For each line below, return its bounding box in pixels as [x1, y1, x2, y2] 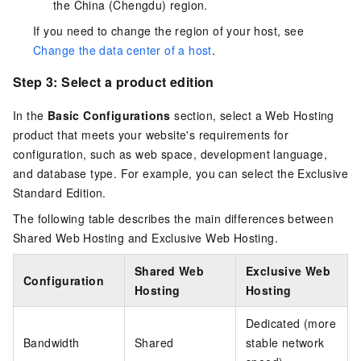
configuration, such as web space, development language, [13, 146, 327, 163]
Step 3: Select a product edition [13, 72, 214, 91]
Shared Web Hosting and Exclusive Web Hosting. [13, 230, 278, 247]
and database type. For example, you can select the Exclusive [13, 165, 348, 182]
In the [13, 107, 48, 124]
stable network [246, 334, 325, 351]
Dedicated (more [246, 315, 337, 332]
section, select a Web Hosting [170, 107, 334, 124]
